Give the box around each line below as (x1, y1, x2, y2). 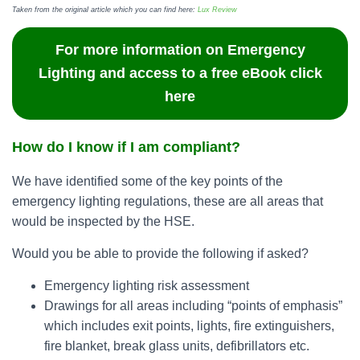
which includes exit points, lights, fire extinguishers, (44, 319, 334, 333)
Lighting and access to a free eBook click (38, 65, 322, 81)
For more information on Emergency (55, 42, 305, 58)
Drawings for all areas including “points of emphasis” (44, 299, 342, 313)
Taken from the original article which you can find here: (12, 6, 198, 14)
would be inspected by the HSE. (12, 215, 194, 228)
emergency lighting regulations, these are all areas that (12, 194, 323, 208)
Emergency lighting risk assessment (44, 279, 249, 292)
